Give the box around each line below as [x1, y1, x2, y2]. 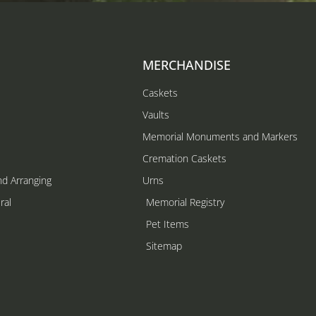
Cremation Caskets [142, 151, 226, 165]
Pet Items [146, 217, 189, 231]
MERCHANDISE [142, 56, 231, 73]
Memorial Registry [146, 195, 224, 209]
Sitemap [146, 238, 182, 253]
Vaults [142, 107, 169, 121]
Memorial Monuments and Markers [142, 129, 298, 143]
